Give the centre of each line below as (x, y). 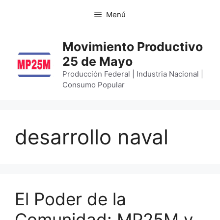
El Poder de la (70, 199)
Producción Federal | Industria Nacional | (133, 74)
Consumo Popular (94, 85)
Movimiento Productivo (133, 47)
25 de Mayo (98, 61)
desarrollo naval (92, 137)
